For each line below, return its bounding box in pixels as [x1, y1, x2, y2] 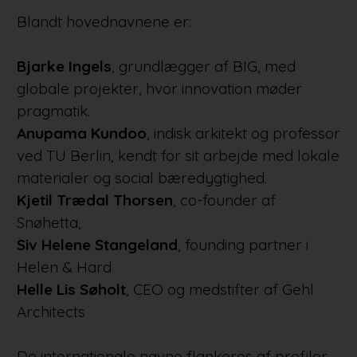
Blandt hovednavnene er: [16, 12, 191, 32]
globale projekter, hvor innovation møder [16, 79, 302, 99]
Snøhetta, [16, 213, 81, 233]
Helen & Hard [16, 257, 112, 277]
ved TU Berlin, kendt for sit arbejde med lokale [16, 146, 339, 166]
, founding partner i [177, 235, 308, 255]
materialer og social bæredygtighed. [16, 168, 267, 188]
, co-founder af [172, 190, 276, 210]
